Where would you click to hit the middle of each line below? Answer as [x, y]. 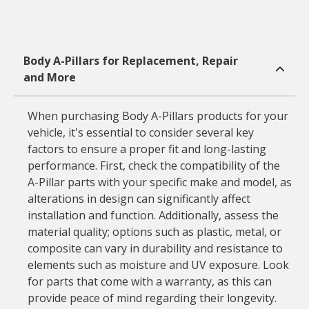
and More [49, 77]
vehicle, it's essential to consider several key [140, 132]
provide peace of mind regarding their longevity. [152, 298]
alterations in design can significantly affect [139, 199]
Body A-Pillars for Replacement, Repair [130, 61]
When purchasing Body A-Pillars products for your [158, 116]
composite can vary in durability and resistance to [155, 248]
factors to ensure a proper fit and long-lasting [147, 149]
